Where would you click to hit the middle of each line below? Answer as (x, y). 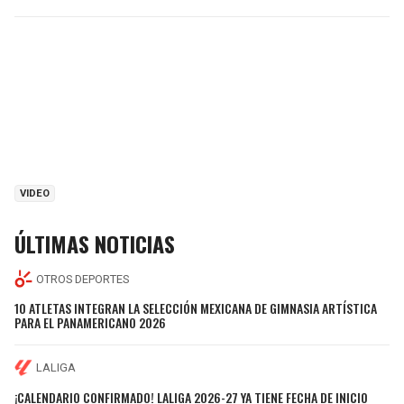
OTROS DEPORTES (83, 279)
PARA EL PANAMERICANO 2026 (90, 322)
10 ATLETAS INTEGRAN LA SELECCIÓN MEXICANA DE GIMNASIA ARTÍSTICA (196, 308)
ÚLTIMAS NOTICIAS (95, 244)
